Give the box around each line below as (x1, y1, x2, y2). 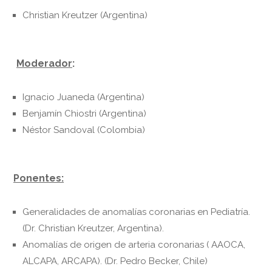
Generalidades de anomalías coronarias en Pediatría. (22, 206, 250, 217)
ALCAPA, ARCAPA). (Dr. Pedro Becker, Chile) (22, 255, 208, 267)
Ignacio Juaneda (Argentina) (22, 91, 144, 103)
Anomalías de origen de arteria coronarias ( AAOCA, (22, 239, 245, 250)
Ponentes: (13, 172, 64, 184)
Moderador (16, 57, 72, 69)
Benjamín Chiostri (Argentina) (22, 107, 146, 119)
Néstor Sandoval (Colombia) (22, 124, 145, 135)
